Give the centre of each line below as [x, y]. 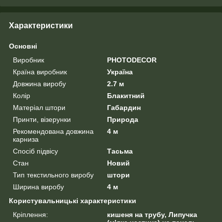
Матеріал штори [39, 107]
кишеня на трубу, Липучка [152, 214]
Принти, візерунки [42, 119]
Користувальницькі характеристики [73, 200]
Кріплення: [30, 214]
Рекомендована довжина [53, 131]
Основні [23, 46]
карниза [26, 139]
